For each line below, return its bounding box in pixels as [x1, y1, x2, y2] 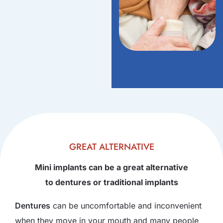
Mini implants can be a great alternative [35, 162, 188, 172]
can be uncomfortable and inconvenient [50, 201, 202, 211]
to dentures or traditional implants [45, 177, 178, 187]
